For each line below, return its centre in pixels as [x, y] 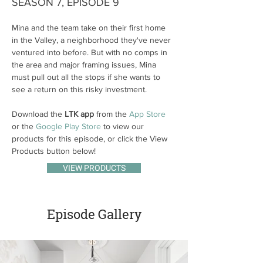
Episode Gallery [94, 214]
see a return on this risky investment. [79, 89]
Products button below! [54, 151]
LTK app [79, 114]
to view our [124, 126]
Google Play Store [68, 126]
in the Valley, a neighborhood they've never [92, 40]
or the [24, 126]
